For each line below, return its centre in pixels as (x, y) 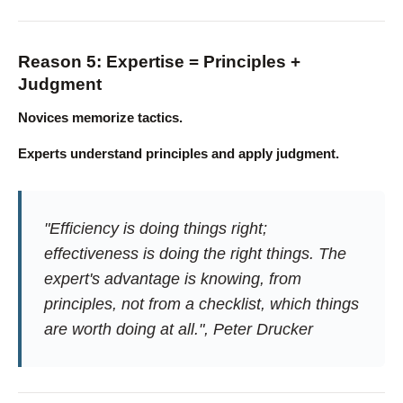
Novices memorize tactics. (100, 118)
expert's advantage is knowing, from (172, 279)
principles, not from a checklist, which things (201, 304)
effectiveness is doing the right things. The (195, 254)
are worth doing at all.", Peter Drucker (178, 329)
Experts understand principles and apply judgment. (179, 154)
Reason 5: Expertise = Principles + (159, 62)
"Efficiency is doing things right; (155, 228)
